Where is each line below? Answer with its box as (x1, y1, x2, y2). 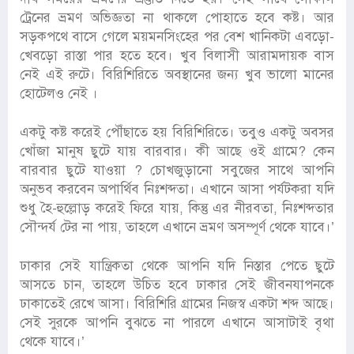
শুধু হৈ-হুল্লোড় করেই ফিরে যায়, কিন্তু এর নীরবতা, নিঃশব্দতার (20, 200, 334, 217)
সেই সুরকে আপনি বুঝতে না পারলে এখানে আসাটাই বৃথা (20, 314, 334, 332)
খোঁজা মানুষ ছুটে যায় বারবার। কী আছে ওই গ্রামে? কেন (20, 143, 334, 160)
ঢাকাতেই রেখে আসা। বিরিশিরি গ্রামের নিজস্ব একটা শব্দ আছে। (20, 296, 334, 313)
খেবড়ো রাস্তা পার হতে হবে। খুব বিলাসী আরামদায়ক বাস (20, 47, 334, 65)
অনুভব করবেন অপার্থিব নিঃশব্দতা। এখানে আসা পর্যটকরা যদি (20, 181, 334, 198)
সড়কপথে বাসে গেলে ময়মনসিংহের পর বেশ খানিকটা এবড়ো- (20, 28, 334, 46)
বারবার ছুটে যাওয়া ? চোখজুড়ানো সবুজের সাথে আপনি (20, 162, 334, 179)
